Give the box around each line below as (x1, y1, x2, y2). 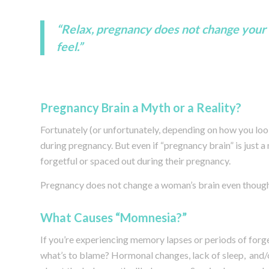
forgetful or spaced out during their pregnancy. (40, 155, 231, 167)
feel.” (56, 38, 83, 53)
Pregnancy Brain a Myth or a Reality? (40, 100, 241, 115)
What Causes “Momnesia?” (40, 210, 187, 225)
